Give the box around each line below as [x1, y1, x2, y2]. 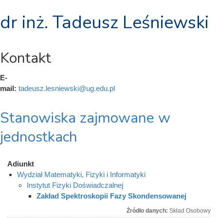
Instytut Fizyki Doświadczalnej [27, 181, 123, 189]
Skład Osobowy [169, 207, 211, 214]
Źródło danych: [127, 207, 169, 214]
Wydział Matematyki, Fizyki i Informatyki [17, 170, 145, 179]
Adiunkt [7, 159, 34, 168]
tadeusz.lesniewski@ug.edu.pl [18, 84, 115, 92]
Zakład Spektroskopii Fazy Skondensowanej [36, 191, 186, 200]
